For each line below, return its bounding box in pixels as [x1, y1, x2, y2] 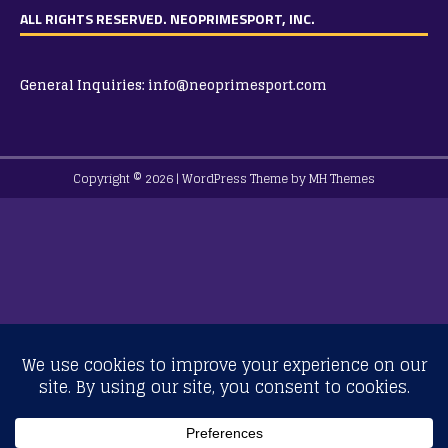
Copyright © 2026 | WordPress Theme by [73, 168, 309, 190]
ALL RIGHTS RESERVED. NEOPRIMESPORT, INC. [20, 8, 315, 30]
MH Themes [309, 168, 375, 190]
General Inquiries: [20, 74, 148, 98]
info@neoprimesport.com [148, 74, 327, 98]
